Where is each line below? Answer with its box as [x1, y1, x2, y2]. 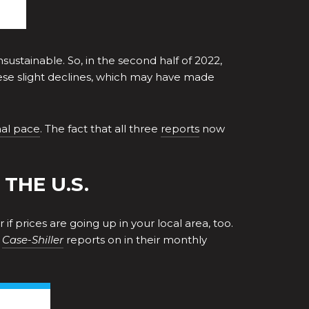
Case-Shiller [2, 232, 63, 246]
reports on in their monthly [63, 232, 207, 246]
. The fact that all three [40, 121, 161, 135]
